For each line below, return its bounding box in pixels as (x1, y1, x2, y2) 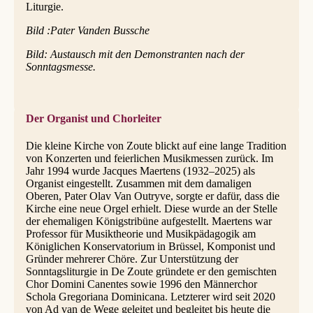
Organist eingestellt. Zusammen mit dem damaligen (25, 177, 252, 189)
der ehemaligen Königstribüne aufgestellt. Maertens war (25, 214, 272, 227)
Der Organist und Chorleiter (25, 112, 161, 124)
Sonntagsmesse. (25, 60, 96, 73)
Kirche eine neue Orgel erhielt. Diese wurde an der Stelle (25, 202, 277, 214)
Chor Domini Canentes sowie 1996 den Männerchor (25, 277, 257, 290)
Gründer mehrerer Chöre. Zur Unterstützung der (25, 252, 238, 265)
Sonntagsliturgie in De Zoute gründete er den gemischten (25, 265, 277, 277)
